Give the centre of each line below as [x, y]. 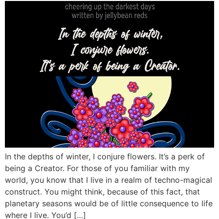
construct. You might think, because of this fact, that [102, 192]
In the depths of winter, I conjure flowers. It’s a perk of [105, 157]
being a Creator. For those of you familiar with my [97, 168]
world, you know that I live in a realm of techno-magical [109, 180]
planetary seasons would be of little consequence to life [109, 204]
